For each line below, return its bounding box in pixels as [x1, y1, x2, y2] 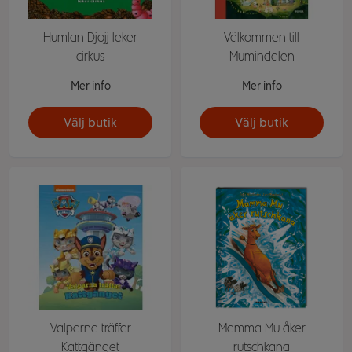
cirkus [76, 49, 104, 64]
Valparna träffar [49, 321, 131, 335]
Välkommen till [224, 30, 299, 45]
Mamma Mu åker [218, 321, 306, 335]
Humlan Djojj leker [43, 30, 137, 45]
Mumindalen [229, 49, 295, 64]
